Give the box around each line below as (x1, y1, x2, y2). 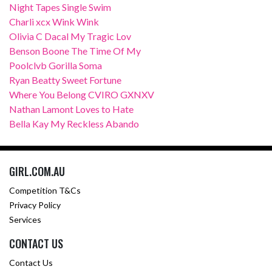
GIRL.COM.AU (9, 163, 65, 180)
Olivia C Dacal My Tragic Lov (9, 30, 131, 42)
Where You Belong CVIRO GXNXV (9, 89, 154, 101)
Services (9, 214, 41, 225)
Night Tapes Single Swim (9, 1, 111, 13)
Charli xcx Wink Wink (9, 16, 99, 28)
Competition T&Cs (9, 185, 81, 196)
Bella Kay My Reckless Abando (9, 118, 139, 130)
